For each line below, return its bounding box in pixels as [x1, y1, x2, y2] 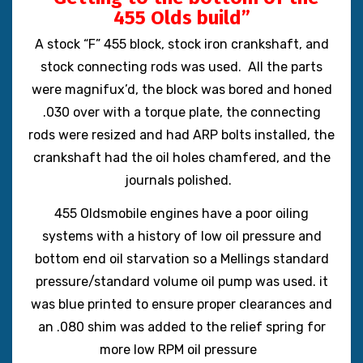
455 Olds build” [113, 6, 250, 29]
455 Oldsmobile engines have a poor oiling [54, 206, 309, 221]
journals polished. [125, 173, 238, 188]
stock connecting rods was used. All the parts [41, 59, 322, 75]
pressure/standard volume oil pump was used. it [35, 274, 328, 289]
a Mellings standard [206, 251, 329, 267]
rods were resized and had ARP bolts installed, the [28, 127, 335, 143]
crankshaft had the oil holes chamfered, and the [32, 150, 331, 165]
